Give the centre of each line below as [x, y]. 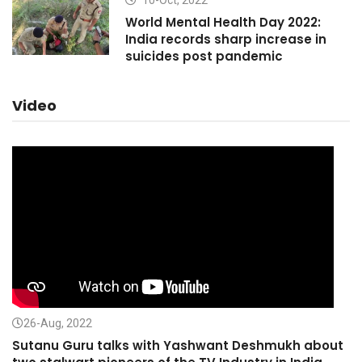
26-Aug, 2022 [58, 323]
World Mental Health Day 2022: [223, 22]
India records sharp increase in [226, 39]
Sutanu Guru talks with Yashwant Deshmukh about [178, 345]
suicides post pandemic [204, 56]
